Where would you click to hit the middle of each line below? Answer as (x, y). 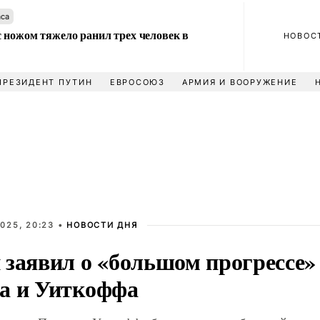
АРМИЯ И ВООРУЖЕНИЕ (240, 82)
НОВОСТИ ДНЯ (102, 225)
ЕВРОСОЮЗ (137, 82)
